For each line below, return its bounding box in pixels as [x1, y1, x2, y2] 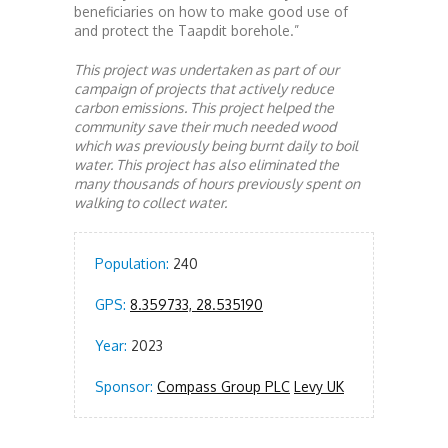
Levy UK [294, 377, 344, 395]
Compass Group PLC [157, 377, 290, 395]
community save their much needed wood [74, 117, 336, 135]
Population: [95, 254, 169, 272]
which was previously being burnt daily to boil [74, 136, 358, 154]
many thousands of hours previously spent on [74, 174, 360, 192]
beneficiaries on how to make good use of [74, 2, 348, 20]
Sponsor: [95, 377, 153, 395]
